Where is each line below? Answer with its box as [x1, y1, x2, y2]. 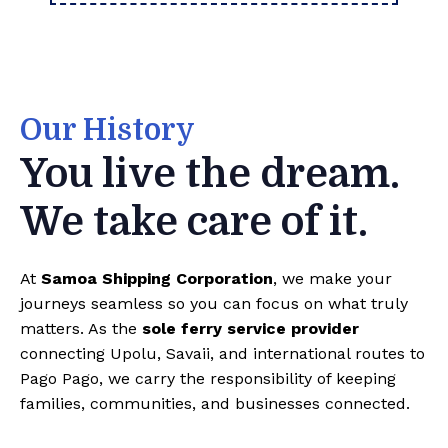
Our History [20, 113, 195, 148]
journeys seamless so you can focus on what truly [20, 294, 408, 314]
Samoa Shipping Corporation [41, 269, 273, 289]
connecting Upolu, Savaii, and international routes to [20, 344, 425, 364]
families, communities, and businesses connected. [20, 394, 410, 414]
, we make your [273, 269, 392, 289]
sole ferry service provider [142, 319, 359, 339]
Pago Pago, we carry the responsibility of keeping [20, 369, 396, 389]
